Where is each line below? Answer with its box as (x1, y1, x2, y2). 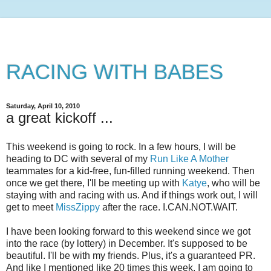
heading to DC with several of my (6, 153, 150, 164)
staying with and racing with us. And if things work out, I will (6, 189, 258, 200)
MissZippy (56, 201, 100, 212)
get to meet (6, 201, 56, 212)
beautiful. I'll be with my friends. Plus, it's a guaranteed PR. (6, 250, 255, 261)
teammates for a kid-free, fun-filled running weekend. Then (6, 165, 255, 176)
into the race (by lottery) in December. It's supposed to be (6, 238, 247, 249)
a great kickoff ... (6, 109, 113, 126)
